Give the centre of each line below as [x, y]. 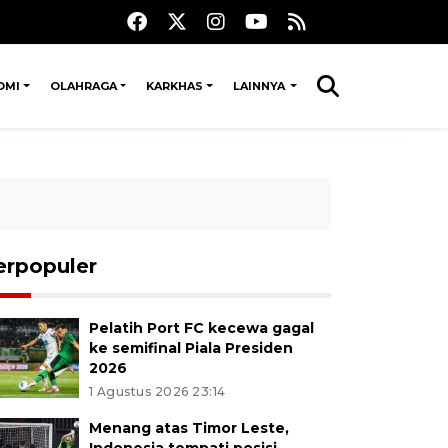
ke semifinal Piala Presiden [190, 348]
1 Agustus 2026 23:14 [157, 391]
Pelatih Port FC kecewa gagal [201, 328]
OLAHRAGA [83, 86]
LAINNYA [260, 86]
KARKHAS [175, 86]
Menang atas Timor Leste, [188, 428]
